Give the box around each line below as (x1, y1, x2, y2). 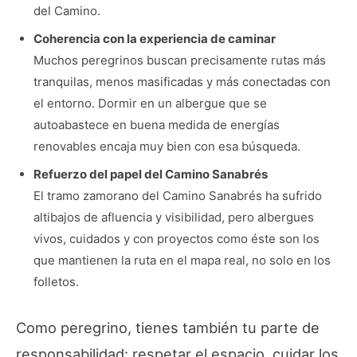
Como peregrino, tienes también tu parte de (16, 318, 320, 336)
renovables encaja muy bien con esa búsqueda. (33, 139, 300, 155)
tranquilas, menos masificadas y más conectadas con (33, 74, 331, 90)
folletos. (33, 274, 79, 290)
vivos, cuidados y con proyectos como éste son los (33, 231, 320, 247)
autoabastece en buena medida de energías (33, 117, 280, 133)
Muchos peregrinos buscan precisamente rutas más (33, 53, 326, 69)
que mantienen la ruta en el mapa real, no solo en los (33, 253, 331, 269)
